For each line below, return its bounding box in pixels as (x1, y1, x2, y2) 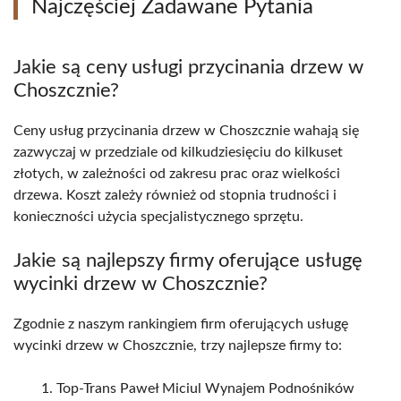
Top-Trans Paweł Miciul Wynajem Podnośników (56, 381, 354, 397)
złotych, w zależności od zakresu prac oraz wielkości (13, 166, 340, 182)
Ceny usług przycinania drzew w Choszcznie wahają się (13, 124, 359, 139)
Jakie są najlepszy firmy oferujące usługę (13, 251, 363, 271)
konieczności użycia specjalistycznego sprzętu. (13, 209, 303, 225)
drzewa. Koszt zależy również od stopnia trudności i (13, 188, 337, 203)
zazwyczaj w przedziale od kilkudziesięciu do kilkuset (13, 145, 343, 160)
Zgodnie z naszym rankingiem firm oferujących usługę (13, 317, 348, 332)
